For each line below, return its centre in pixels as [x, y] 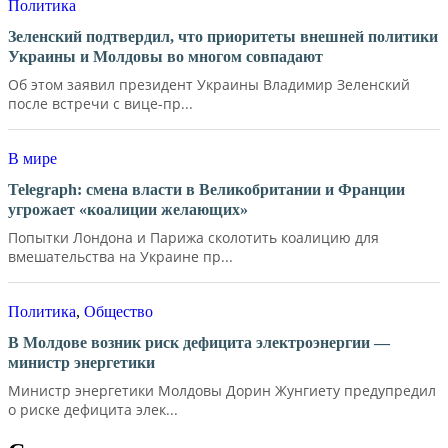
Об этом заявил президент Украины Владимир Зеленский [209, 85]
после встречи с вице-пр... [100, 104]
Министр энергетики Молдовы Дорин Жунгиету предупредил [222, 391]
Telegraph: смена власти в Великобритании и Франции [206, 190]
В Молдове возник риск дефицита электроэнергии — [199, 343]
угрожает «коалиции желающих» [128, 210]
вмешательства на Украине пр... [120, 257]
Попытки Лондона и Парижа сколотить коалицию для [193, 238]
